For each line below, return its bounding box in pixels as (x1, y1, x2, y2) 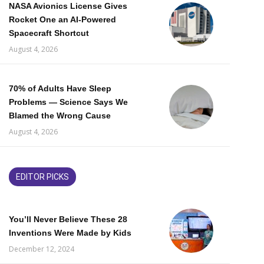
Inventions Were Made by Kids (9, 228, 131, 237)
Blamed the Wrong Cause (9, 111, 111, 120)
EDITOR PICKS (16, 172, 69, 181)
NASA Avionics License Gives (9, 1, 127, 11)
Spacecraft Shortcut (9, 28, 89, 38)
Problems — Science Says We (9, 97, 128, 107)
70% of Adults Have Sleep (9, 84, 111, 93)
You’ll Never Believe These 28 (9, 214, 127, 224)
